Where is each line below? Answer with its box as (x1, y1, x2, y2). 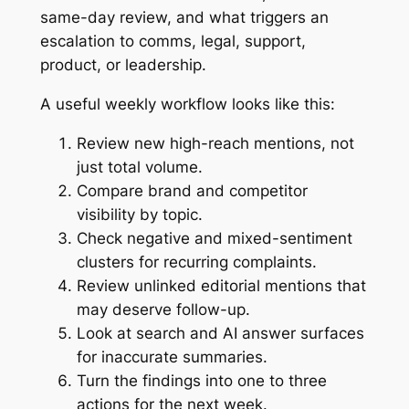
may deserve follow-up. (76, 299, 250, 319)
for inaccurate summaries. (76, 347, 267, 366)
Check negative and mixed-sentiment (76, 228, 352, 247)
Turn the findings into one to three (76, 371, 327, 390)
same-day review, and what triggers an (39, 8, 329, 27)
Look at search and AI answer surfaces (76, 323, 364, 342)
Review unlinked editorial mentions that (76, 276, 366, 295)
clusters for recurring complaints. (76, 252, 317, 271)
